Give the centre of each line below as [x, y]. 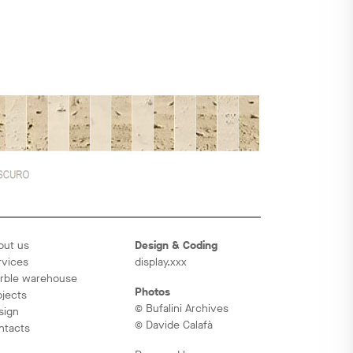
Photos [152, 292]
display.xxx [161, 262]
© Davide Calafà [174, 325]
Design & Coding [176, 245]
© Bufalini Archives [182, 308]
